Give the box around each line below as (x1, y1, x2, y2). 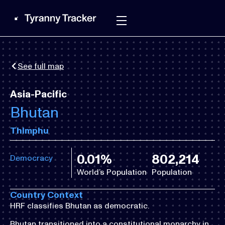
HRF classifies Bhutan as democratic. (10, 201, 149, 210)
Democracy (10, 153, 53, 163)
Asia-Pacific (10, 88, 67, 100)
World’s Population (77, 167, 147, 177)
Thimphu (10, 125, 49, 136)
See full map (18, 61, 64, 71)
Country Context (10, 189, 83, 200)
